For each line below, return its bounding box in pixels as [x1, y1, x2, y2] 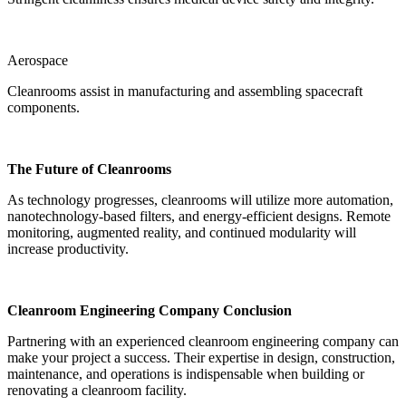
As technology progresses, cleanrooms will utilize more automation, [7, 192, 393, 208]
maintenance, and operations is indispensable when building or [7, 366, 364, 382]
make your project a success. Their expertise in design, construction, [7, 350, 395, 366]
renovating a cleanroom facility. [7, 382, 187, 399]
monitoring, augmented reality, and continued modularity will [7, 225, 356, 241]
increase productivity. [7, 241, 129, 257]
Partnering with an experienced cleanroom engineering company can [7, 333, 399, 350]
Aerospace [7, 53, 68, 69]
